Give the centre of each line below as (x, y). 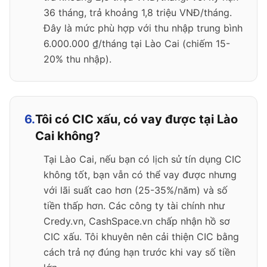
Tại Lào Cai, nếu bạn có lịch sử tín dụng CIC (142, 159)
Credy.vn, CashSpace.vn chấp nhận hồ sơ (137, 221)
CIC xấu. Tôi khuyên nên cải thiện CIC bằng (141, 237)
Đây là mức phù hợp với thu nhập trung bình (143, 28)
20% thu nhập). (77, 59)
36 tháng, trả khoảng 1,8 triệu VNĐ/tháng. (138, 13)
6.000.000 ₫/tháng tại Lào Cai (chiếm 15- (137, 44)
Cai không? (68, 136)
